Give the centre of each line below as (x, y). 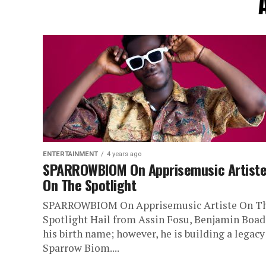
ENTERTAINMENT (70, 154)
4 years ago (124, 154)
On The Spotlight (90, 185)
